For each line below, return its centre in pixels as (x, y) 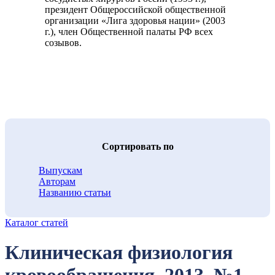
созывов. (63, 43)
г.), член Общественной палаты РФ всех (129, 32)
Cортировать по (137, 146)
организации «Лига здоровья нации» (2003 (135, 21)
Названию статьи (75, 192)
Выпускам (60, 170)
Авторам (57, 181)
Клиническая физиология (119, 253)
